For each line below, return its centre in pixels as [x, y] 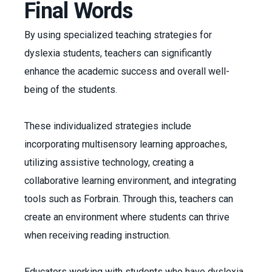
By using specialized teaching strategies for [118, 35]
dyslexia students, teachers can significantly [118, 53]
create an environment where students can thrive [127, 217]
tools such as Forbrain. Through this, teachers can [129, 199]
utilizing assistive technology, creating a [109, 162]
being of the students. [72, 90]
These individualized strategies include [108, 126]
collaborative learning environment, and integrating [130, 181]
